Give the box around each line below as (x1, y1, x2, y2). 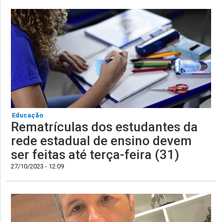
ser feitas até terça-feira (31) (11, 147, 180, 162)
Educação (12, 111, 44, 119)
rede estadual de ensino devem (11, 133, 192, 148)
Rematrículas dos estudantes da (11, 119, 198, 134)
